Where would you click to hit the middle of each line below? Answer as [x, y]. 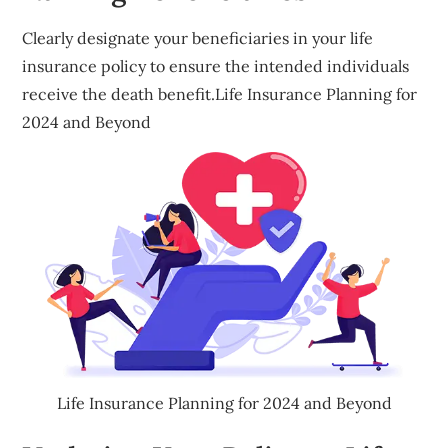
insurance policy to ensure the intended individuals [216, 66]
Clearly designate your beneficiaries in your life [198, 38]
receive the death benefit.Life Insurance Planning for [220, 94]
